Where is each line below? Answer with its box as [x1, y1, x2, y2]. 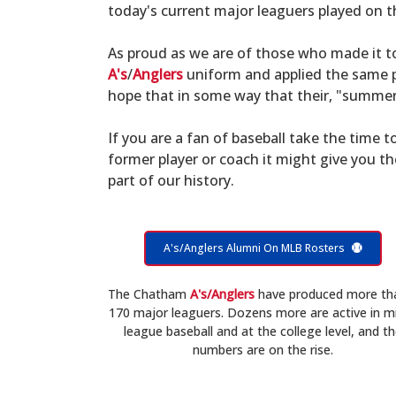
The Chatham [107, 286, 190, 302]
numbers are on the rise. [192, 341, 333, 358]
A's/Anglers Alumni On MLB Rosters [163, 240, 345, 255]
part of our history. [108, 171, 234, 190]
